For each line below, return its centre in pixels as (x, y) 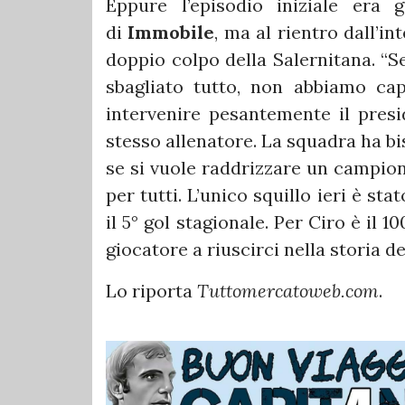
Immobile (171, 33)
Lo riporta (151, 291)
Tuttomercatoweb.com (288, 291)
